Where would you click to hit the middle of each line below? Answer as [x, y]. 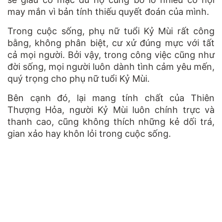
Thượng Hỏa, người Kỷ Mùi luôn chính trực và [111, 110]
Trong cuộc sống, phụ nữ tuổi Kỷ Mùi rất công [111, 31]
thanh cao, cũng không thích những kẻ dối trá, [111, 122]
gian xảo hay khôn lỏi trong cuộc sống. [89, 134]
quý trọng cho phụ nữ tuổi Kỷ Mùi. [79, 79]
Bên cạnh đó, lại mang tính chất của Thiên [111, 98]
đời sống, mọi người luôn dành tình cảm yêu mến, [111, 67]
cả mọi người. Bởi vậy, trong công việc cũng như [111, 55]
